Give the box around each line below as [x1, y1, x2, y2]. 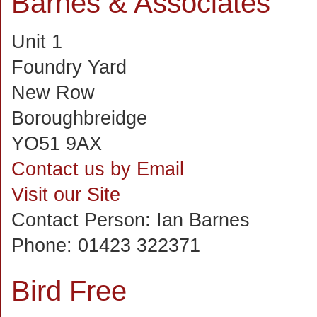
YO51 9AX [11, 133, 102, 154]
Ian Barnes [156, 209, 250, 231]
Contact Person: [11, 209, 156, 231]
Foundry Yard [11, 57, 127, 78]
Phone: [11, 235, 78, 256]
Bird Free [11, 275, 127, 306]
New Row [11, 82, 95, 103]
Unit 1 [11, 31, 62, 52]
